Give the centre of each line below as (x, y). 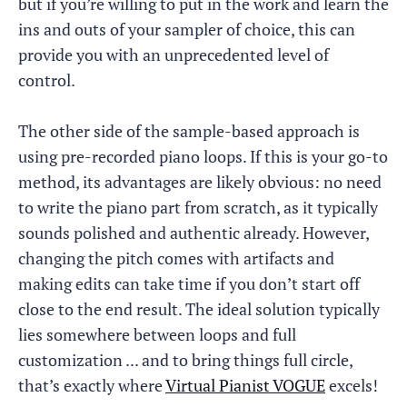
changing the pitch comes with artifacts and (176, 258)
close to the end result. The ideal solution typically (199, 309)
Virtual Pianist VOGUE (245, 385)
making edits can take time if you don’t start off (189, 283)
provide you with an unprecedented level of (174, 55)
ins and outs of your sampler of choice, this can (187, 29)
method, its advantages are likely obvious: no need (200, 182)
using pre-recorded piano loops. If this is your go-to (203, 156)
